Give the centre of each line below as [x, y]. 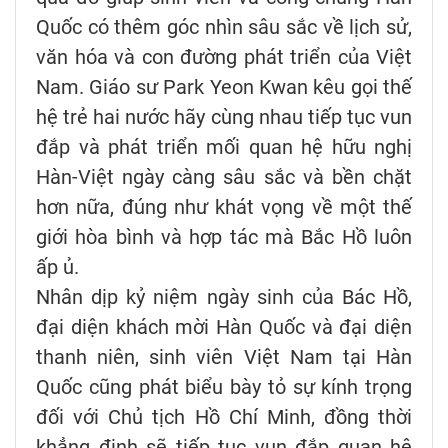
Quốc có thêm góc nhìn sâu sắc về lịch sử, [224, 26]
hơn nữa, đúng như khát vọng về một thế [224, 206]
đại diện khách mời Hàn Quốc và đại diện [224, 326]
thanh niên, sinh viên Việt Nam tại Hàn [224, 356]
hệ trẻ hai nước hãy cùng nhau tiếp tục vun [224, 116]
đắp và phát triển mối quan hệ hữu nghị [224, 146]
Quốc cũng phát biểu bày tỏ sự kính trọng [224, 386]
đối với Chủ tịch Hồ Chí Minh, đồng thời [224, 416]
